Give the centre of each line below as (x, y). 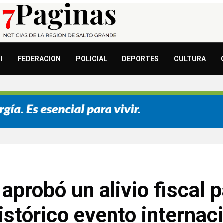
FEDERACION (39, 59)
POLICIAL (91, 59)
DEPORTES (140, 59)
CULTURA (190, 59)
